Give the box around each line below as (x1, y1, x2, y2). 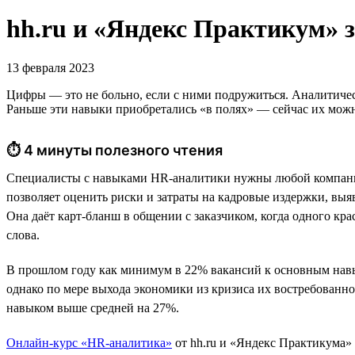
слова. (6, 227, 40, 242)
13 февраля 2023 (6, 60, 94, 74)
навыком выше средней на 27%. (6, 300, 179, 315)
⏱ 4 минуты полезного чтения (6, 141, 223, 158)
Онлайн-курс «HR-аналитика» (6, 335, 172, 349)
